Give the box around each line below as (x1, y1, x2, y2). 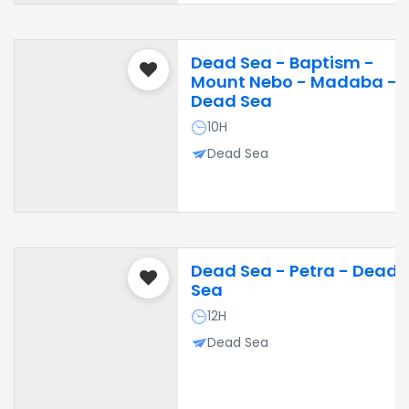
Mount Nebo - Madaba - (190, 70, 397, 93)
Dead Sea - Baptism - (190, 51, 374, 74)
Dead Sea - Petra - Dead (190, 259, 398, 282)
